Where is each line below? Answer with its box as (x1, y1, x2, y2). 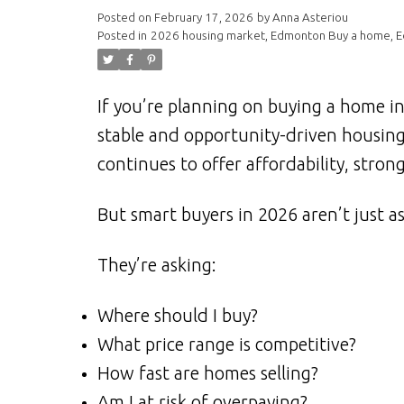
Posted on (96, 10, 154, 24)
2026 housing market (150, 28, 265, 42)
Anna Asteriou (271, 10, 348, 24)
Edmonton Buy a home (270, 28, 390, 42)
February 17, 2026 (153, 10, 253, 24)
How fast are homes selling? (96, 362, 318, 383)
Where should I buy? (96, 304, 258, 326)
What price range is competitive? (96, 333, 356, 354)
